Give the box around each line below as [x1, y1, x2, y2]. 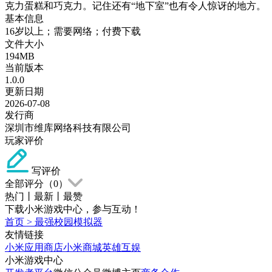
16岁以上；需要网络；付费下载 [5, 25, 141, 36]
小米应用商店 [5, 242, 63, 253]
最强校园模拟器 [35, 216, 103, 227]
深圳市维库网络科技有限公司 [5, 122, 131, 133]
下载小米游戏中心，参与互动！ [5, 203, 141, 214]
